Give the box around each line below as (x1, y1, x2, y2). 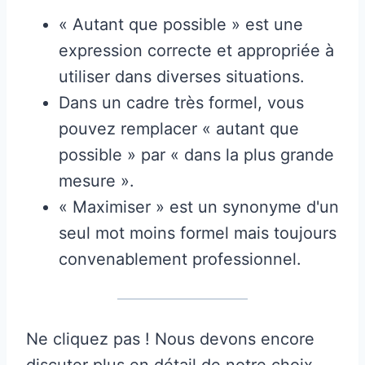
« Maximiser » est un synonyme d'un (59, 196, 339, 217)
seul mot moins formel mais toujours (59, 222, 336, 243)
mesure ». (59, 170, 134, 191)
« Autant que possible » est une (59, 14, 303, 34)
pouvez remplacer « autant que (59, 118, 299, 139)
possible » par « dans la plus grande (59, 144, 334, 165)
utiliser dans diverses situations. (59, 66, 305, 86)
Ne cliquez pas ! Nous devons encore (26, 328, 314, 349)
